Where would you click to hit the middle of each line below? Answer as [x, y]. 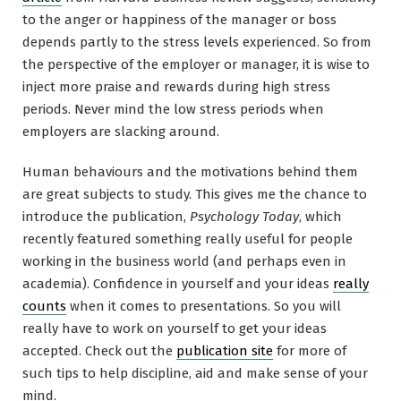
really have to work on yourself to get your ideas [175, 328]
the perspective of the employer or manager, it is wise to [196, 64]
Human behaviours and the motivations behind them [190, 171]
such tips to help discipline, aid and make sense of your [195, 373]
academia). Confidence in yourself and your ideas [178, 283]
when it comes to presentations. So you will [204, 306]
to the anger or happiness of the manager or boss [179, 19]
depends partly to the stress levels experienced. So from [197, 42]
